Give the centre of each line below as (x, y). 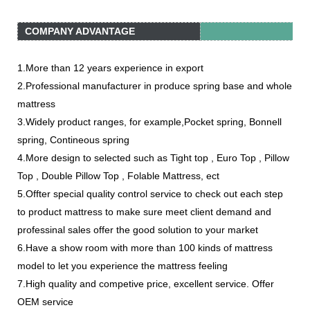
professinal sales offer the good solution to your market (138, 229)
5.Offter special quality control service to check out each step (150, 193)
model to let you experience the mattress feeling (122, 265)
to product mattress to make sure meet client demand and (144, 211)
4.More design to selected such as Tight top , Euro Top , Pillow (153, 157)
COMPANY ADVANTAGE (80, 31)
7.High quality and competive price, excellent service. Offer (146, 283)
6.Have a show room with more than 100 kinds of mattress (145, 247)
